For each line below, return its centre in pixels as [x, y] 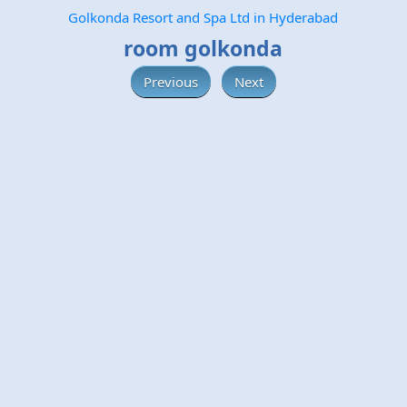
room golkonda [203, 48]
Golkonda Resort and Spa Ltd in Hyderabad [203, 17]
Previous [171, 81]
